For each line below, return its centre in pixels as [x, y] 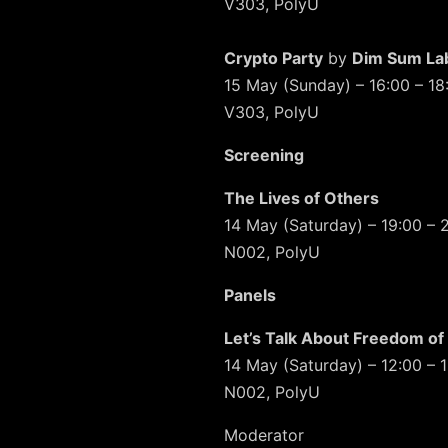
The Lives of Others [301, 198]
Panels [250, 295]
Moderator [264, 435]
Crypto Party [273, 58]
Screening [264, 155]
